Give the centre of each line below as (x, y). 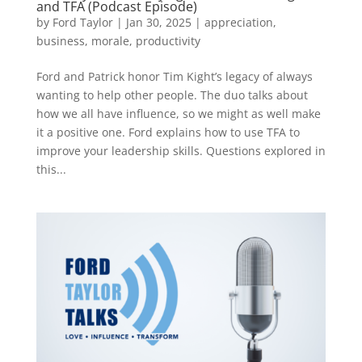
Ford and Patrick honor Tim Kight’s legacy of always (174, 77)
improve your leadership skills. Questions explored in (181, 151)
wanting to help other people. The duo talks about (172, 95)
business (60, 41)
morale (110, 41)
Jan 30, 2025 (158, 23)
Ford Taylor (82, 23)
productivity (168, 41)
